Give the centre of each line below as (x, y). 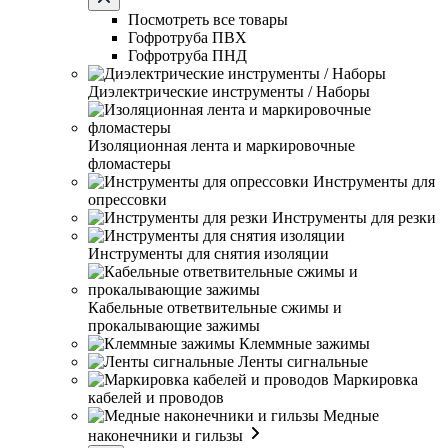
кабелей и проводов (156, 397)
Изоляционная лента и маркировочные (221, 145)
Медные (351, 415)
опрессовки (127, 199)
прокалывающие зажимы (174, 325)
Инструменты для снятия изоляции (208, 253)
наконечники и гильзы (165, 435)
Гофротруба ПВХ (187, 37)
